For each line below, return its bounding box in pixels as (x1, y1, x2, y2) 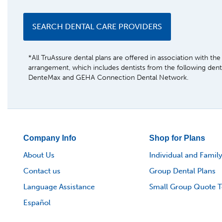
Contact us (23, 166, 60, 176)
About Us (23, 151, 55, 160)
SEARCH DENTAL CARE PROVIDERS (32, 22, 162, 32)
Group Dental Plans (149, 166, 216, 176)
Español (23, 198, 51, 208)
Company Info (23, 134, 76, 143)
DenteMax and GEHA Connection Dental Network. (28, 73, 188, 82)
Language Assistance (23, 182, 95, 192)
